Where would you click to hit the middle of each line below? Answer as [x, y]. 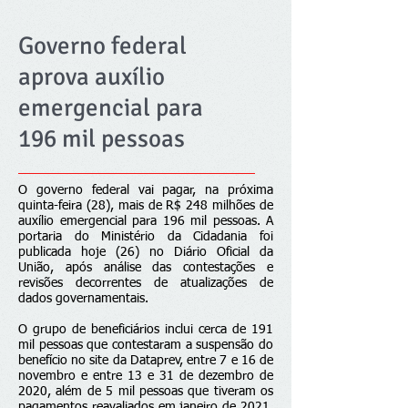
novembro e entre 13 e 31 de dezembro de [146, 376]
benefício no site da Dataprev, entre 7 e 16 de [146, 361]
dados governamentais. [83, 299]
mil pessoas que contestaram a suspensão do [146, 345]
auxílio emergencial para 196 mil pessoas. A [146, 221]
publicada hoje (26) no [96, 252]
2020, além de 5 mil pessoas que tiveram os [146, 392]
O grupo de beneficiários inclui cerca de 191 [146, 330]
